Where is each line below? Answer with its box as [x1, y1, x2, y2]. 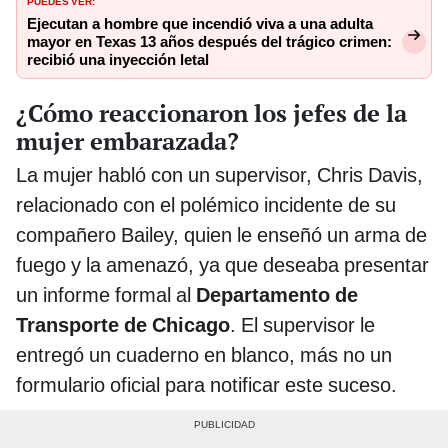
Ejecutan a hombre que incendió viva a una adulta [27, 14, 373, 33]
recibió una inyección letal [27, 50, 209, 69]
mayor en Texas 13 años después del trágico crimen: [27, 32, 392, 51]
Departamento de [196, 282, 358, 307]
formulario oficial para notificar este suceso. [16, 372, 397, 397]
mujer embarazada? [16, 124, 239, 157]
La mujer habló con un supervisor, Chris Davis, [16, 162, 423, 187]
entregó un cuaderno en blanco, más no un [16, 342, 392, 367]
